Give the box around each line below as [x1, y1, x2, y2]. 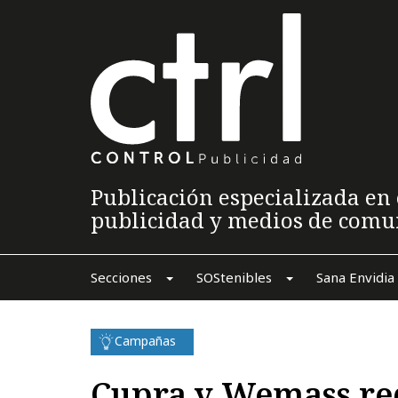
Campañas [115, 331, 176, 349]
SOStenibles [195, 267, 272, 286]
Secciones [90, 267, 152, 286]
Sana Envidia [315, 267, 394, 286]
